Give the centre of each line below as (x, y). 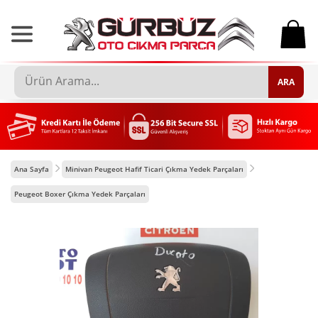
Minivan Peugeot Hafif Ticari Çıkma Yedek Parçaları (154, 169)
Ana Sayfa (32, 169)
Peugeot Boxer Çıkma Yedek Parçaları (80, 193)
